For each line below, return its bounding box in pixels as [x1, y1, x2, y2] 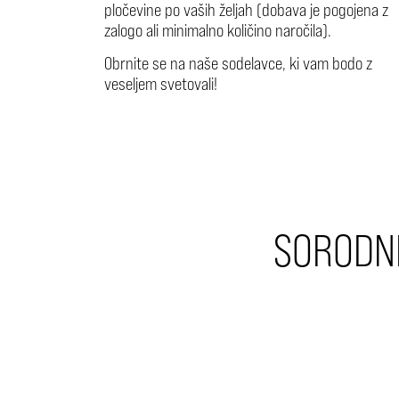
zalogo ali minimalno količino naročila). [104, 20, 331, 40]
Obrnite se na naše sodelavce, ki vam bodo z [104, 53, 372, 73]
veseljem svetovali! [104, 73, 217, 94]
